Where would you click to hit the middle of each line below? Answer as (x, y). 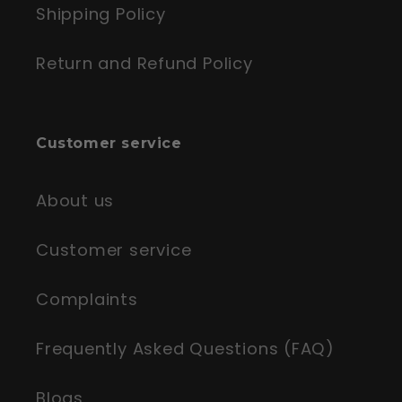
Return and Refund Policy (144, 64)
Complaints (87, 300)
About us (75, 201)
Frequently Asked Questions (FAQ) (185, 349)
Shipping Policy (101, 14)
